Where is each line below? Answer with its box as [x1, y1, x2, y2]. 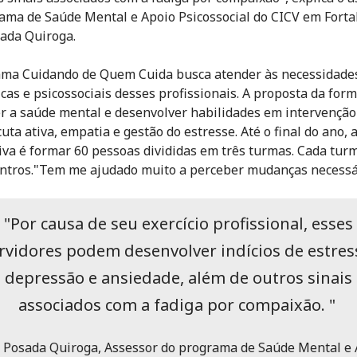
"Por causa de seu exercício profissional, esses [4, 212, 353, 234]
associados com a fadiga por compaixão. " [18, 293, 339, 316]
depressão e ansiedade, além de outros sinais [5, 266, 352, 288]
